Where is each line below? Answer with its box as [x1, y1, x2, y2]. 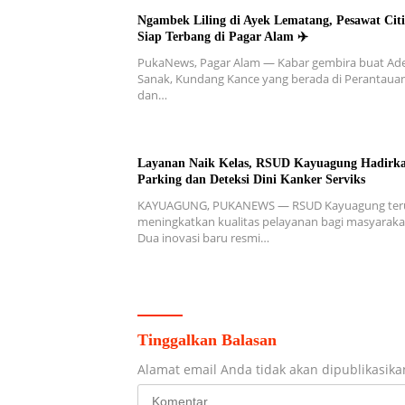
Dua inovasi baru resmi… [137, 230, 269, 247]
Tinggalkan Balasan [137, 331, 277, 350]
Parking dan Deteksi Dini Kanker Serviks [137, 173, 365, 187]
